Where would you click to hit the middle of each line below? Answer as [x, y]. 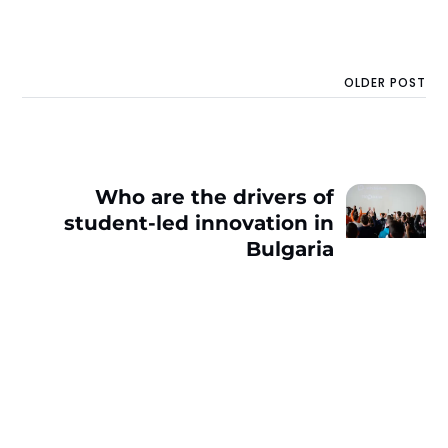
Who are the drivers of [214, 197]
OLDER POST [384, 82]
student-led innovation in [198, 223]
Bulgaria [289, 249]
